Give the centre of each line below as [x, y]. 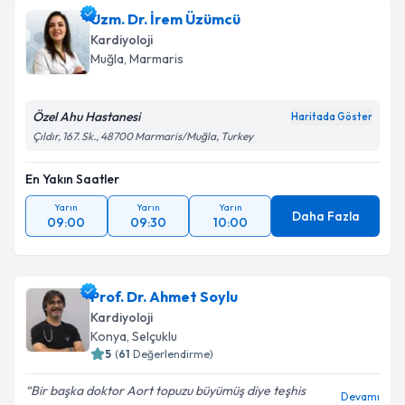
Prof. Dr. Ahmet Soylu [164, 306]
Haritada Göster [332, 127]
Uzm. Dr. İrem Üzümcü [165, 29]
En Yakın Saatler [72, 189]
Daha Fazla [325, 226]
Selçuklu [155, 346]
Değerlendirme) [173, 364]
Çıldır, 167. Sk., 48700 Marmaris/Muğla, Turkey [143, 146]
